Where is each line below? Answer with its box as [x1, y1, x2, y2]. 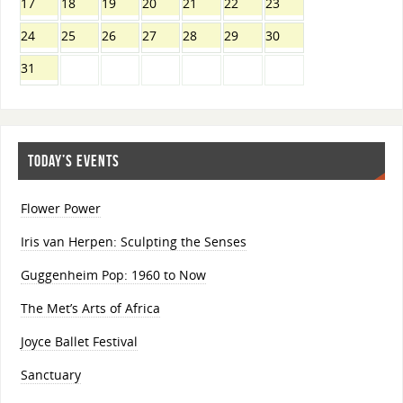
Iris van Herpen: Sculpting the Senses [20, 233, 246, 251]
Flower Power [20, 200, 101, 218]
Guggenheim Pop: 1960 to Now [20, 266, 206, 284]
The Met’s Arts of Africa [20, 300, 160, 318]
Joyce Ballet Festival [20, 333, 138, 351]
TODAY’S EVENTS [27, 152, 120, 171]
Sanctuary [20, 366, 81, 384]
